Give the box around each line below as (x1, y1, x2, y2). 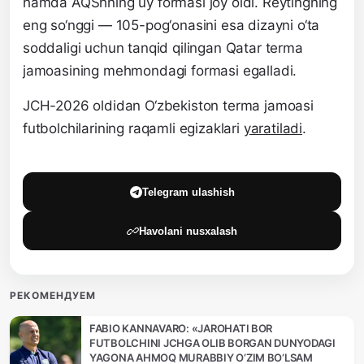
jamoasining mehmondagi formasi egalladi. (23, 63, 297, 80)
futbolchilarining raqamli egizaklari (23, 120, 244, 137)
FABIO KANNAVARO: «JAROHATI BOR (89, 322, 273, 336)
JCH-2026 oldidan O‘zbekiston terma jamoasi (23, 97, 314, 115)
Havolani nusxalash (139, 224, 237, 237)
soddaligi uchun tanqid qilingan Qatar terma (23, 40, 303, 57)
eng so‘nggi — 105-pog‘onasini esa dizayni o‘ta (23, 17, 320, 34)
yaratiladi (243, 120, 303, 137)
